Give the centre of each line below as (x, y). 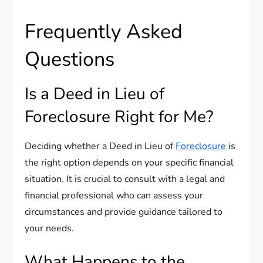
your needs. (50, 228)
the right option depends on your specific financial (129, 163)
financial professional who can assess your (114, 195)
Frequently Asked (104, 32)
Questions (70, 59)
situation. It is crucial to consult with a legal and (125, 179)
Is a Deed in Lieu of (95, 94)
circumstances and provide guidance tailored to (124, 212)
